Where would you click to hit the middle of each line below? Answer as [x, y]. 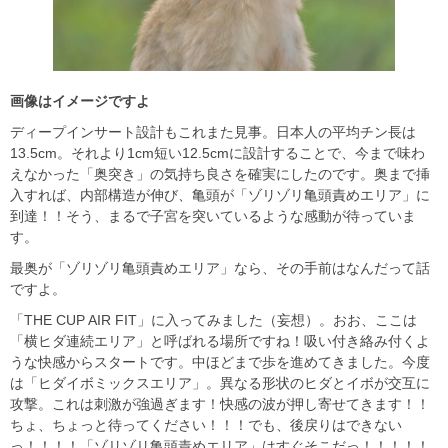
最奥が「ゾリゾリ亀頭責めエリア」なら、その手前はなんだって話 [220, 268]
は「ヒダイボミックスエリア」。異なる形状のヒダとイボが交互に [220, 383]
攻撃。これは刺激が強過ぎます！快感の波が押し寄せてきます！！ [220, 404]
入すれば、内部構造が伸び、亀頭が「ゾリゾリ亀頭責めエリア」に [220, 195]
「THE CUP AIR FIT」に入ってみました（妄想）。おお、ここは [213, 320]
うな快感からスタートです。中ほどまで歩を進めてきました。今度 [220, 362]
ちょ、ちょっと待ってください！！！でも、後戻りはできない [206, 425]
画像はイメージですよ [80, 101]
